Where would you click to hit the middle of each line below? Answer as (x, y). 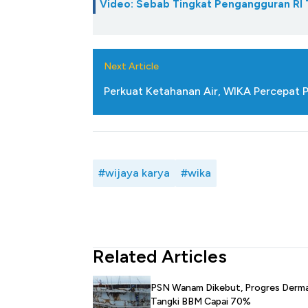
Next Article (131, 67)
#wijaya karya (134, 173)
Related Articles (160, 257)
